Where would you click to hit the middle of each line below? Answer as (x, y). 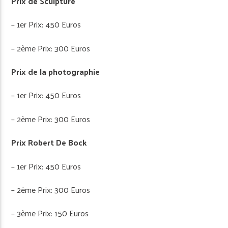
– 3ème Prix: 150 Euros (50, 213)
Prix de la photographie (56, 71)
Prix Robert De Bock (49, 142)
